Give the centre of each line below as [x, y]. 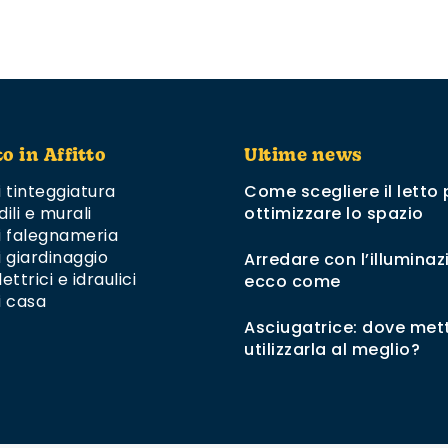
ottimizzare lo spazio [334, 214]
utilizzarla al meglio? [332, 350]
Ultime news [303, 157]
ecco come [292, 282]
